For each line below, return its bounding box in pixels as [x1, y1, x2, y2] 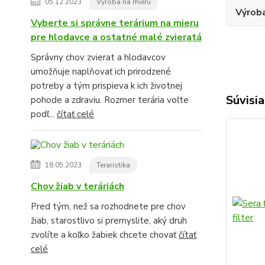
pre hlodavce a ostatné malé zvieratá [31, 31, 202, 44]
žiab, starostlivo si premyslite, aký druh [31, 215, 187, 227]
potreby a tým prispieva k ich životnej [31, 80, 182, 92]
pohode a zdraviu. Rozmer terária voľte [31, 94, 189, 106]
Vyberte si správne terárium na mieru [31, 17, 199, 30]
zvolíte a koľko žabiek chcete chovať [31, 229, 179, 241]
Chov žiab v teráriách [31, 180, 124, 193]
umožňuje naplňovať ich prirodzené [31, 66, 171, 78]
